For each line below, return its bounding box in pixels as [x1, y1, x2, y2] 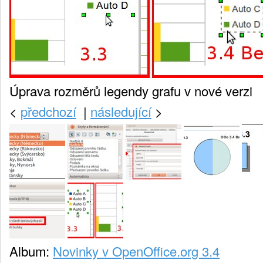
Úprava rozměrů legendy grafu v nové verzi [9, 81, 252, 100]
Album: [9, 242, 49, 261]
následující [90, 102, 151, 120]
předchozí [21, 102, 76, 120]
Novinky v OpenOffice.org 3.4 [53, 242, 220, 261]
